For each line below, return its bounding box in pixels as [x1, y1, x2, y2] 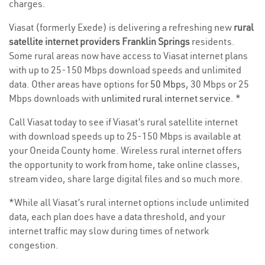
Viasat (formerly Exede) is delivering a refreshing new [9, 21, 234, 34]
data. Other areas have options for [9, 78, 150, 91]
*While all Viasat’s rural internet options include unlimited [9, 196, 249, 209]
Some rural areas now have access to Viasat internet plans [9, 50, 248, 62]
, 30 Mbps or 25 [186, 78, 249, 91]
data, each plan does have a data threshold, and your [9, 211, 225, 223]
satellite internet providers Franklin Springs [9, 35, 192, 48]
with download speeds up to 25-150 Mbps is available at [9, 130, 241, 143]
